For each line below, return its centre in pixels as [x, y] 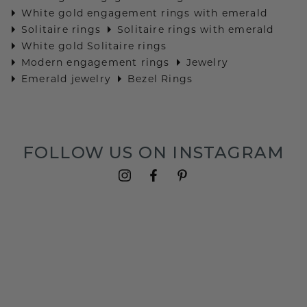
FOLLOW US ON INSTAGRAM [153, 153]
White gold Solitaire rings [94, 46]
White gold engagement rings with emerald [145, 13]
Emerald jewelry [66, 79]
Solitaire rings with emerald [196, 30]
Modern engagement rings [96, 63]
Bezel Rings [160, 79]
